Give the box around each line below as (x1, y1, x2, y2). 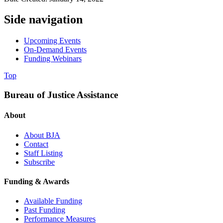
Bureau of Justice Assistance (4, 90, 118, 101)
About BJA (24, 130, 60, 139)
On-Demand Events (24, 45, 87, 54)
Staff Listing (24, 148, 63, 157)
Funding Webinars (24, 54, 82, 63)
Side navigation (4, 13, 83, 26)
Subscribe (24, 157, 55, 166)
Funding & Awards (4, 177, 69, 186)
